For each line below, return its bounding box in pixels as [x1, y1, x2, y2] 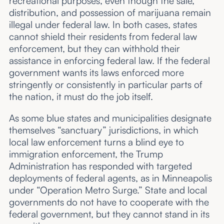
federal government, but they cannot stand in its [8, 208, 209, 220]
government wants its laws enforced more [8, 66, 184, 79]
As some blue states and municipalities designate [8, 112, 211, 124]
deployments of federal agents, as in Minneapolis [8, 172, 212, 184]
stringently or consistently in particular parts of [8, 78, 202, 91]
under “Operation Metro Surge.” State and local [8, 184, 207, 196]
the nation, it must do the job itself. [8, 90, 153, 103]
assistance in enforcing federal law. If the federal [8, 54, 210, 67]
